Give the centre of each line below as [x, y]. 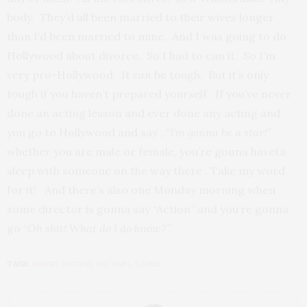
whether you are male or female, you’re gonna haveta [146, 151]
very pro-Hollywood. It [70, 75]
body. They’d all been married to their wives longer [140, 17]
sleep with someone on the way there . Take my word [146, 171]
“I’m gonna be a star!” [218, 132]
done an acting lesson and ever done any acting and [144, 113]
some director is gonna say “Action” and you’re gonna [148, 209]
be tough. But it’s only [211, 75]
